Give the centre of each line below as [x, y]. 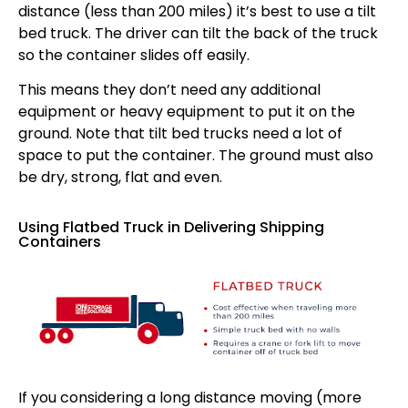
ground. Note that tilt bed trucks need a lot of [180, 134]
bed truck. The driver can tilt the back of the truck [198, 33]
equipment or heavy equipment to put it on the [187, 112]
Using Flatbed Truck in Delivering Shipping [171, 227]
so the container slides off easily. [134, 55]
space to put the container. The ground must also [196, 156]
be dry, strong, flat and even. [120, 178]
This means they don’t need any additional [169, 90]
